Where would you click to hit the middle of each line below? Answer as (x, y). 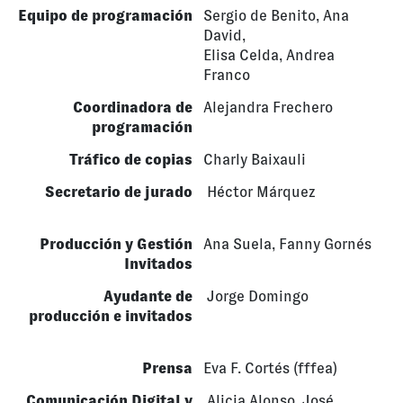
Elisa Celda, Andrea (269, 55)
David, (224, 35)
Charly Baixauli (255, 159)
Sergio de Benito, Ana (276, 15)
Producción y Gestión (116, 244)
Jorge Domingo (256, 296)
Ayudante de (148, 296)
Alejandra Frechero (268, 107)
